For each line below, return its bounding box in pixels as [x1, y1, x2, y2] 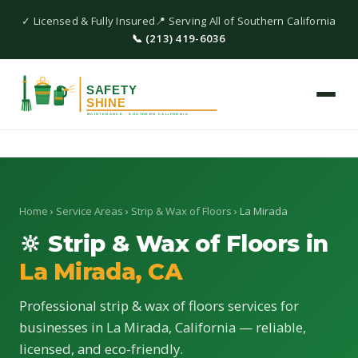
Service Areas [56, 204, 123, 218]
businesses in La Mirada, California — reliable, [19, 318, 306, 336]
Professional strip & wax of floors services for [19, 296, 299, 315]
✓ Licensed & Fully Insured [22, 14, 156, 29]
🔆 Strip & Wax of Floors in [19, 229, 328, 257]
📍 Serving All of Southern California [155, 14, 336, 29]
